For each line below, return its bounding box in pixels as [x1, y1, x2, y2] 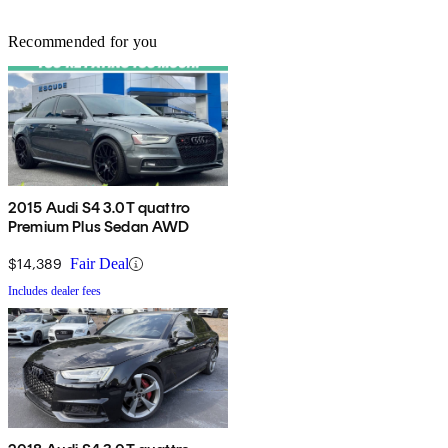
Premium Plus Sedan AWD [8, 217, 190, 237]
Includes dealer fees [8, 284, 101, 299]
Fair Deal [70, 255, 129, 273]
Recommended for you [8, 33, 158, 51]
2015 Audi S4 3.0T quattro [8, 198, 190, 218]
